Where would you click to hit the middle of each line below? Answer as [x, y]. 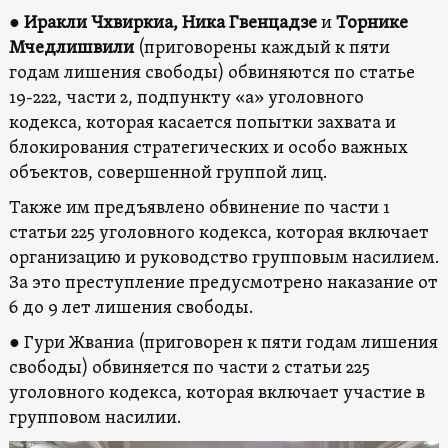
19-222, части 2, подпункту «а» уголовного [186, 98]
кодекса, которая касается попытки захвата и [202, 123]
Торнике [371, 23]
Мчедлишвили [71, 48]
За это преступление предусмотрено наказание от [223, 283]
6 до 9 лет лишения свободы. [130, 308]
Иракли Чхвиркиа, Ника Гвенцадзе [172, 23]
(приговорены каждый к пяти [261, 48]
